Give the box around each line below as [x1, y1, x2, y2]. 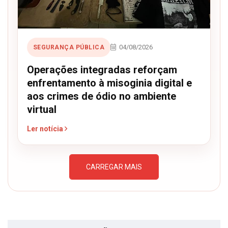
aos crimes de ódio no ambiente [27, 90, 176, 102]
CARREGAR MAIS [86, 162, 142, 171]
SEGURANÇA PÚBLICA [33, 43, 105, 51]
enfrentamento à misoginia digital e [27, 76, 192, 89]
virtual [27, 103, 56, 116]
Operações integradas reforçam [27, 63, 177, 76]
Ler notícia [27, 124, 65, 133]
